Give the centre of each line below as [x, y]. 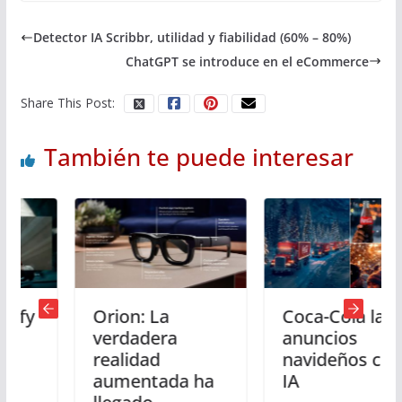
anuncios [282, 338]
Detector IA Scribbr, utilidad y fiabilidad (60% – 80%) [192, 38]
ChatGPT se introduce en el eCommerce [248, 61]
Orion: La [93, 316]
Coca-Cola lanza [310, 316]
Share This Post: [67, 102]
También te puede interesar [198, 157]
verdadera [97, 338]
